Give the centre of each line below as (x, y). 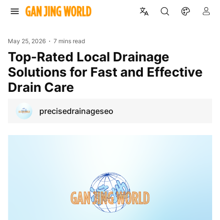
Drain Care (41, 87)
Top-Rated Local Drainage (12, 56)
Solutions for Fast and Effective (105, 72)
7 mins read (69, 41)
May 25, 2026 (27, 41)
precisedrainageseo (76, 111)
